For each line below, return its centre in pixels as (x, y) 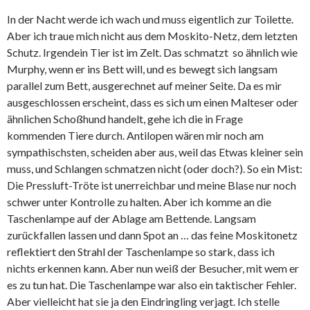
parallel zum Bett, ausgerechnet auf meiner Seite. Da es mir (144, 86)
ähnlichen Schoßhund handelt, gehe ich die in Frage (125, 119)
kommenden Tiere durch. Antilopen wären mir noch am (135, 136)
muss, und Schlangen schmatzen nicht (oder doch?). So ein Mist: (155, 169)
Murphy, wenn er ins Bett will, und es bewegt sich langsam (142, 69)
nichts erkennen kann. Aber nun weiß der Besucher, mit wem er (153, 268)
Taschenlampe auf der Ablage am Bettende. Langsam (131, 219)
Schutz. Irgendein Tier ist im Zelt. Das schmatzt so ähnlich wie (152, 53)
